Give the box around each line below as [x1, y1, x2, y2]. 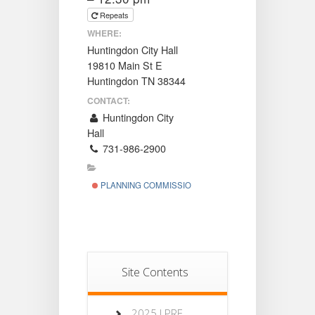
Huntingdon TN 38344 [87, 74, 186, 88]
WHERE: [87, 27, 122, 39]
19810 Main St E [87, 58, 162, 72]
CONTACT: [87, 94, 130, 107]
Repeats [100, 8, 131, 20]
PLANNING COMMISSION [98, 179, 197, 191]
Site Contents [122, 264, 188, 280]
